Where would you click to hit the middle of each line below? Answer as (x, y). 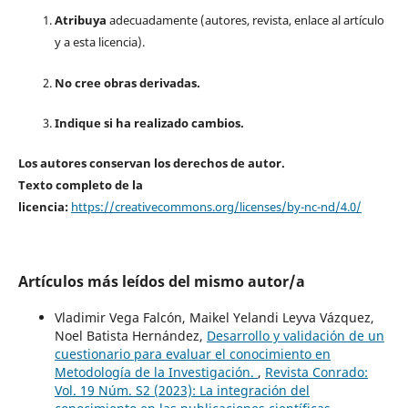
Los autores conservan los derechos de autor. (151, 163)
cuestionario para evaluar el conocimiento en (192, 353)
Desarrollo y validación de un (295, 335)
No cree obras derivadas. (127, 82)
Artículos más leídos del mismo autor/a (161, 281)
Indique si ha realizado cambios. (149, 122)
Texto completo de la (80, 184)
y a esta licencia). (99, 42)
